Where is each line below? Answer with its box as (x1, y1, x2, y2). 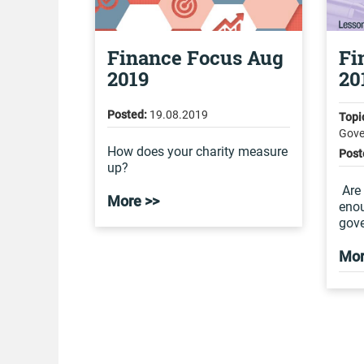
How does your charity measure (107, 144, 288, 159)
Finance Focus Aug (107, 45, 284, 71)
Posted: (107, 108, 147, 121)
